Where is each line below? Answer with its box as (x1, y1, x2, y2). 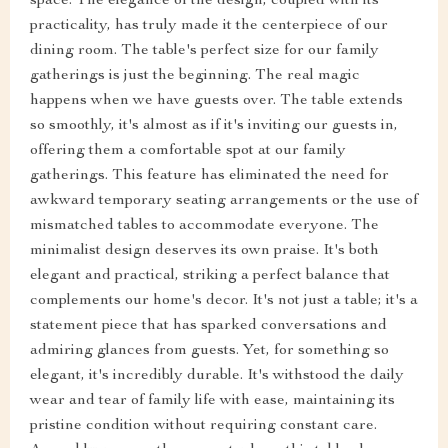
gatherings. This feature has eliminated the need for (30, 167, 389, 184)
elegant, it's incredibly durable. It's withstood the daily (30, 367, 404, 384)
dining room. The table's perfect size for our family (30, 42, 379, 59)
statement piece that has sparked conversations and (30, 317, 387, 334)
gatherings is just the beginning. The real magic (30, 67, 360, 84)
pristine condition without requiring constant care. (30, 417, 377, 434)
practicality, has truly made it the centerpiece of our (30, 17, 388, 34)
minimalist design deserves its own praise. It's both (30, 242, 379, 259)
